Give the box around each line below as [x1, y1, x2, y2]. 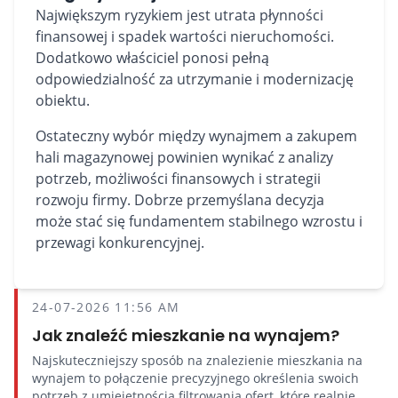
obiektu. [36, 91, 90, 110]
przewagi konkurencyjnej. [36, 233, 204, 252]
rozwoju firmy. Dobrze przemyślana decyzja [36, 190, 324, 210]
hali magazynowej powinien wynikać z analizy [36, 147, 333, 167]
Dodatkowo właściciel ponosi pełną [36, 48, 269, 68]
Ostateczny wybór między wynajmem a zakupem [36, 126, 357, 146]
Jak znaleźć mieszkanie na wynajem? [32, 324, 339, 346]
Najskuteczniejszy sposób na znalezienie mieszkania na [32, 352, 362, 369]
